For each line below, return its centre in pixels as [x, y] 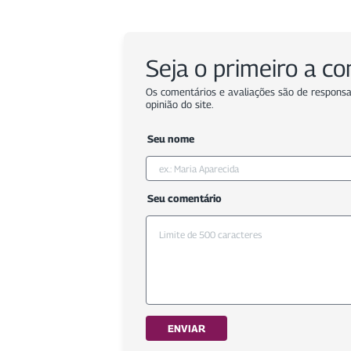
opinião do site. [179, 105]
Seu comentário [185, 199]
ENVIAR [186, 329]
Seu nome [171, 139]
